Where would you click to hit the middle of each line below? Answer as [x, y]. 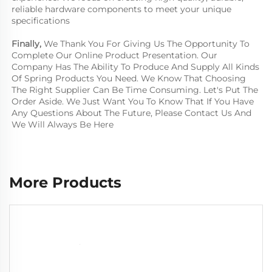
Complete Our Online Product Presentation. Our [114, 55]
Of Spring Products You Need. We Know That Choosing [129, 78]
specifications [41, 20]
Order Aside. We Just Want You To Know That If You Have [133, 101]
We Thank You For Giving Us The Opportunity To [147, 43]
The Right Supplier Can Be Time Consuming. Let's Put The [135, 90]
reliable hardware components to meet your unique [121, 9]
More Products [65, 182]
